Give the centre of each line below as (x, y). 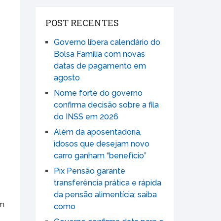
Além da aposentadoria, (98, 132)
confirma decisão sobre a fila (106, 105)
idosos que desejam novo (102, 144)
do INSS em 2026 (86, 117)
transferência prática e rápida (108, 183)
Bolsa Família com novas (99, 54)
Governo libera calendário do (107, 42)
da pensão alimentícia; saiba (105, 195)
